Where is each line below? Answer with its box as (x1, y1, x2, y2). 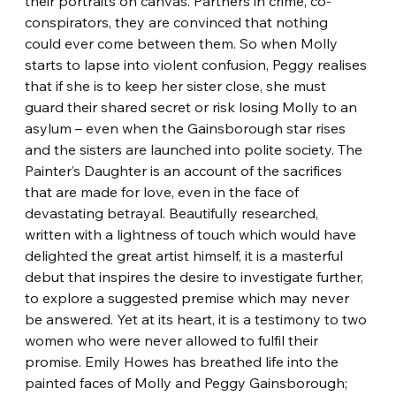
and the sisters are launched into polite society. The (25, 140, 367, 158)
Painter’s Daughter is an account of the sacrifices (25, 161, 346, 179)
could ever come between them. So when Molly (25, 34, 342, 52)
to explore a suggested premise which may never (25, 288, 354, 307)
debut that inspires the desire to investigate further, (25, 267, 368, 286)
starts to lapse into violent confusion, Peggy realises (25, 55, 371, 73)
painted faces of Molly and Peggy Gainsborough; (25, 373, 352, 392)
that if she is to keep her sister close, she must (25, 76, 331, 95)
